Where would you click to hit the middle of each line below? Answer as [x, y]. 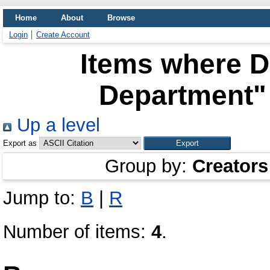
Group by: [148, 166]
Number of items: [77, 232]
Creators [230, 166]
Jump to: [42, 198]
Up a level [56, 125]
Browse [121, 18]
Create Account [63, 35]
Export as [20, 143]
